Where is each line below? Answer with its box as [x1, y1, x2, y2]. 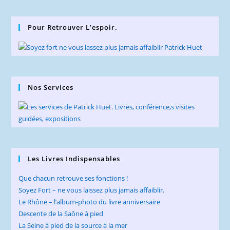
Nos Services [28, 82, 74, 92]
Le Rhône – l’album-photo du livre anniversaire [18, 197, 161, 206]
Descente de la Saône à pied [18, 208, 104, 218]
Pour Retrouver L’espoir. [28, 22, 118, 32]
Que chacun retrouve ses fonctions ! [18, 173, 128, 183]
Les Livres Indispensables [28, 154, 121, 163]
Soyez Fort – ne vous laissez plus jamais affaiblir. [18, 185, 165, 195]
